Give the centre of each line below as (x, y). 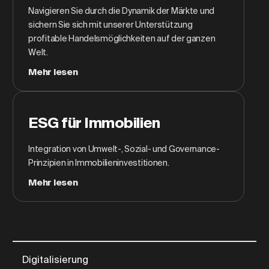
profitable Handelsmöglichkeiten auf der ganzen (122, 38)
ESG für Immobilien (94, 123)
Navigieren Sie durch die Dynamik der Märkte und (122, 11)
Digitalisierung (56, 259)
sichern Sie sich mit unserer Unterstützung (110, 25)
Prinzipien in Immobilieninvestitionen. (99, 163)
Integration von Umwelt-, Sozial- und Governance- (124, 149)
